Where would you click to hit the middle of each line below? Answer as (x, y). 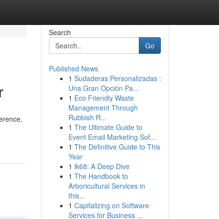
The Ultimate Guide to (108, 127)
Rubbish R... (87, 117)
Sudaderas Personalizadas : (118, 78)
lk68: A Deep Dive (102, 166)
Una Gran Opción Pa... (103, 88)
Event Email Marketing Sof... (112, 137)
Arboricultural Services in (107, 186)
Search (60, 32)
